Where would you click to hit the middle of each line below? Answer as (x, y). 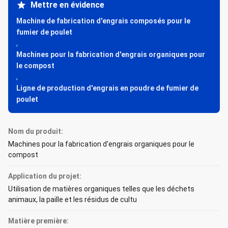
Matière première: (38, 221)
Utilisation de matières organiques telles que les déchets (101, 189)
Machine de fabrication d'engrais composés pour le (103, 21)
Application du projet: (45, 176)
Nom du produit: (36, 131)
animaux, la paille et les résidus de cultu (73, 199)
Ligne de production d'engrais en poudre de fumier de (107, 88)
